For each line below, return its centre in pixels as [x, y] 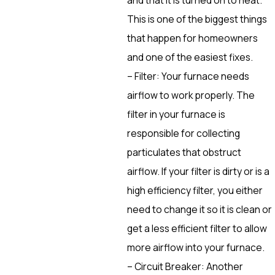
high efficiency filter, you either [195, 190]
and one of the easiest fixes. [190, 57]
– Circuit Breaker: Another [185, 266]
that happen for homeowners [192, 38]
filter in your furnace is [176, 114]
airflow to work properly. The [191, 95]
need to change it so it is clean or [199, 209]
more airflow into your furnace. [196, 247]
